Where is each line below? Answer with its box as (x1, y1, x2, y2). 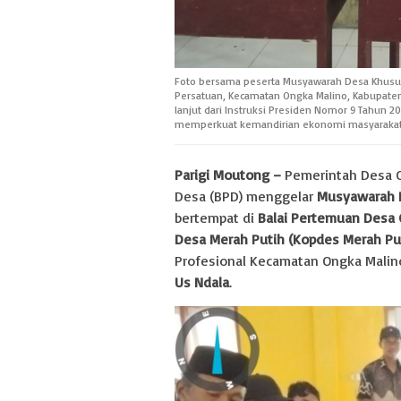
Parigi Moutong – (175, 165, 281, 183)
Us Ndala (175, 272, 229, 291)
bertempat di (175, 208, 258, 226)
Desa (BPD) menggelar (175, 186, 317, 205)
